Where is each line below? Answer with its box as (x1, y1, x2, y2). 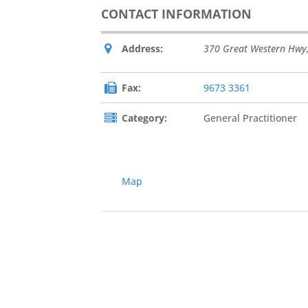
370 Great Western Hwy (203, 41, 307, 55)
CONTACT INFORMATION (101, 5, 252, 22)
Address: (122, 41, 163, 55)
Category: (122, 111, 167, 124)
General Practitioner (203, 111, 297, 124)
